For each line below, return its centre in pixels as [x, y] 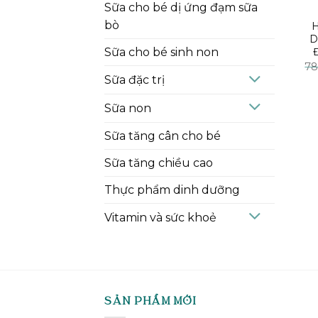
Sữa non [128, 108]
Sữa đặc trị [135, 80]
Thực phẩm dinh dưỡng [172, 190]
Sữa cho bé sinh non [161, 53]
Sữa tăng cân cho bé [163, 136]
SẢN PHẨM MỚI [150, 302]
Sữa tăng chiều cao [159, 163]
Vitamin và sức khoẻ [160, 217]
